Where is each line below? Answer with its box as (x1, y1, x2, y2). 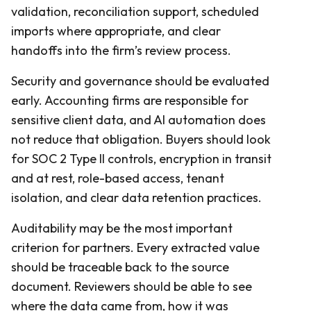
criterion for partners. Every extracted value (11, 239, 260, 255)
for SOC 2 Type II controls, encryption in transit (11, 150, 271, 167)
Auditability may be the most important (11, 219, 233, 236)
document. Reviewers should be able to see (11, 278, 252, 294)
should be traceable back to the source (11, 258, 229, 275)
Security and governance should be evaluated (11, 72, 269, 89)
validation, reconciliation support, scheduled (11, 3, 259, 19)
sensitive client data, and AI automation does (11, 111, 266, 128)
